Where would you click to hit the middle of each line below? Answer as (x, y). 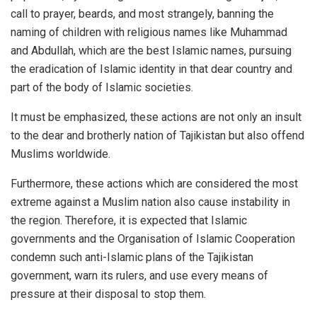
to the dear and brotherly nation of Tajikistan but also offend (157, 135)
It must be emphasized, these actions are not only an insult (156, 117)
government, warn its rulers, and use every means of (139, 275)
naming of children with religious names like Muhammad (149, 32)
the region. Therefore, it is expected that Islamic (129, 220)
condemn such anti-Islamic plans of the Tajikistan (132, 257)
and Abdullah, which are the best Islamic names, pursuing (151, 50)
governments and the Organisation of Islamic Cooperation (153, 238)
